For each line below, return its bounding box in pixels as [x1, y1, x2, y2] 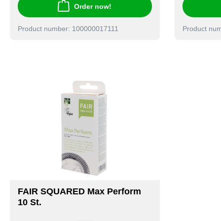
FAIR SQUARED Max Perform [18, 186, 141, 197]
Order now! [74, 2, 112, 10]
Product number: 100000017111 [18, 25, 118, 33]
